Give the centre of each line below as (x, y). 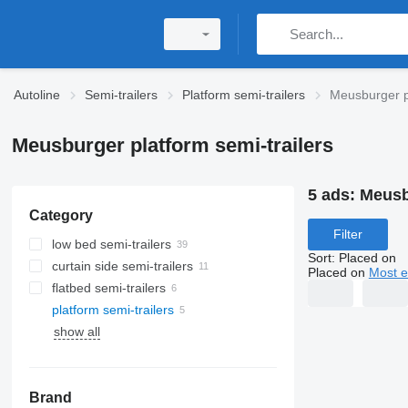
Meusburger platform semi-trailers (172, 145)
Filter (347, 235)
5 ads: (333, 195)
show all (76, 331)
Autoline (37, 95)
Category (61, 215)
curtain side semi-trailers (122, 266)
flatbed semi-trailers (108, 288)
